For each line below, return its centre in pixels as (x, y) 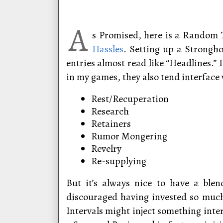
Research (110, 111)
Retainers (111, 124)
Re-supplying (118, 161)
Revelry (106, 149)
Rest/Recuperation (130, 99)
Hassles (108, 49)
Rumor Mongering (129, 136)
